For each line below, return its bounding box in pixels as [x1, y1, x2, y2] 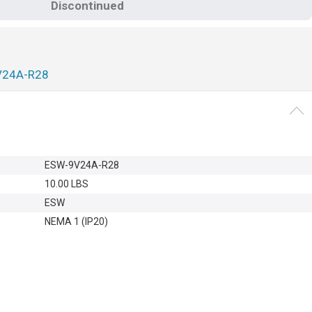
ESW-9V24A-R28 [45, 159, 119, 171]
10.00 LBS [45, 178, 88, 190]
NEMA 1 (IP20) [45, 216, 108, 228]
